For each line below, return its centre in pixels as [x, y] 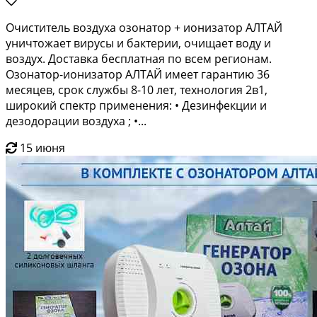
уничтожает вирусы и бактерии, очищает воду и [138, 43]
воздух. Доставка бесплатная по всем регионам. [139, 58]
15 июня [42, 148]
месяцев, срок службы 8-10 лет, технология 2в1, [137, 90]
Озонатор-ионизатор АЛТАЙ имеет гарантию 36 [138, 74]
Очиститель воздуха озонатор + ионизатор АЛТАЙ [144, 27]
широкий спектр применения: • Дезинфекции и [136, 105]
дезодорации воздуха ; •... [76, 121]
